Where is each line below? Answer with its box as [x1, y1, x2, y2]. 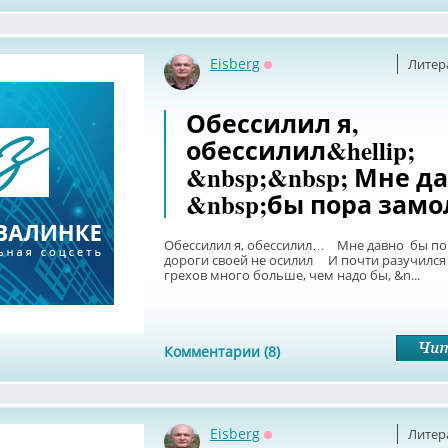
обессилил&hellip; [186, 132, 415, 169]
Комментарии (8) [164, 342, 280, 361]
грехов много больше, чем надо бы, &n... [164, 266, 420, 284]
